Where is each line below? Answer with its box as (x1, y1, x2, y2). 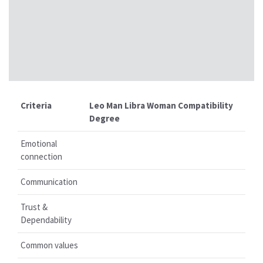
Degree (89, 113, 120, 124)
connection (21, 151, 62, 162)
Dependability (21, 214, 72, 225)
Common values (21, 240, 78, 251)
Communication (21, 176, 77, 187)
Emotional (21, 138, 57, 149)
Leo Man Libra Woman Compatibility (89, 100, 233, 111)
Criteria (21, 100, 52, 111)
